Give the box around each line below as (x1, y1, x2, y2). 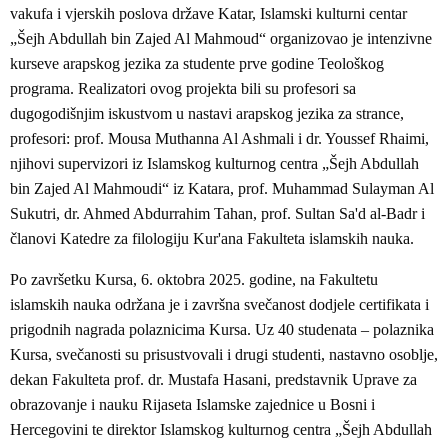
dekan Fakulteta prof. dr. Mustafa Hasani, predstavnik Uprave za (10, 370, 417, 388)
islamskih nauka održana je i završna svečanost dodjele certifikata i (10, 295, 429, 313)
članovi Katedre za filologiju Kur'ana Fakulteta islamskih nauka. (10, 229, 414, 247)
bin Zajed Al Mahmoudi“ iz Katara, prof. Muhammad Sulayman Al (10, 179, 434, 197)
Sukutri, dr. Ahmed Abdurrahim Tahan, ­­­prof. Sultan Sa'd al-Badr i (10, 204, 425, 222)
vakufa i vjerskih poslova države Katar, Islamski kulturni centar (10, 4, 407, 22)
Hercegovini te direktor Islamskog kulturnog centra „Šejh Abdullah (10, 420, 432, 438)
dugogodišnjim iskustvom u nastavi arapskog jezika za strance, (10, 104, 404, 122)
